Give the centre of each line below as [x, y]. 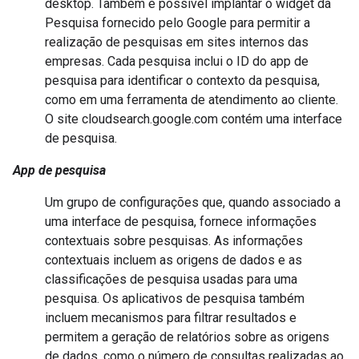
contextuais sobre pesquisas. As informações [174, 240]
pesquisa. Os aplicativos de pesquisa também [175, 298]
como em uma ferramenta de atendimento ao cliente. [192, 99]
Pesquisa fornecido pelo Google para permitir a [177, 22]
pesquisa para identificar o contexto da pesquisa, [182, 80]
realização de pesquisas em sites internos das [177, 42]
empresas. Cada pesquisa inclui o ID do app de [177, 61]
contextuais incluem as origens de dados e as [173, 260]
